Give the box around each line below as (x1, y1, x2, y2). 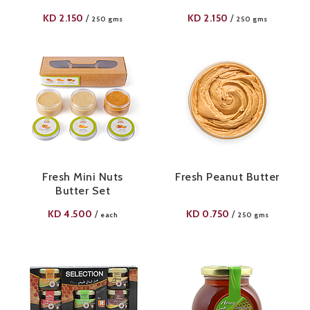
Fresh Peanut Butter (175, 170, 280, 183)
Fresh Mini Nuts (42, 170, 123, 183)
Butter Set (55, 184, 110, 197)
